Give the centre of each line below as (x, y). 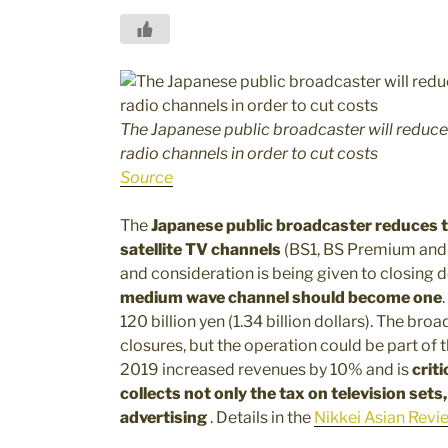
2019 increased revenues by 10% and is (266, 369)
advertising (163, 417)
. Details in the (262, 417)
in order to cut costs (304, 153)
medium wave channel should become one (281, 297)
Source (146, 177)
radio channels (175, 153)
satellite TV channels (200, 249)
